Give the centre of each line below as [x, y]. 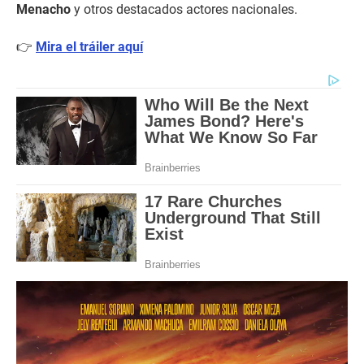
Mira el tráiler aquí [89, 47]
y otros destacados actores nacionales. [184, 10]
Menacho [43, 10]
